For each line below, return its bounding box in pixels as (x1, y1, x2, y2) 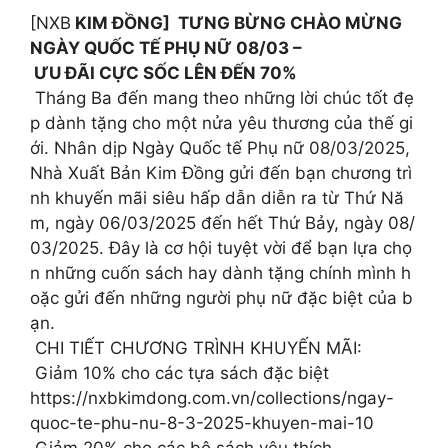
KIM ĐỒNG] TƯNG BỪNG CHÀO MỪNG (71, 13, 406, 34)
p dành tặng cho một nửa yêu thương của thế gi (30, 113, 413, 134)
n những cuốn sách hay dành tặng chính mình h (30, 263, 411, 284)
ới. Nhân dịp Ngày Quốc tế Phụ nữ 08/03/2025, (30, 138, 415, 159)
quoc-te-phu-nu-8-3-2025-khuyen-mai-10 (30, 413, 374, 434)
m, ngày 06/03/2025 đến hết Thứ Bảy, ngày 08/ (30, 213, 415, 234)
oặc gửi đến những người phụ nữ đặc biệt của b (30, 288, 413, 309)
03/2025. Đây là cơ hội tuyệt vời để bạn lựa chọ (30, 238, 412, 259)
